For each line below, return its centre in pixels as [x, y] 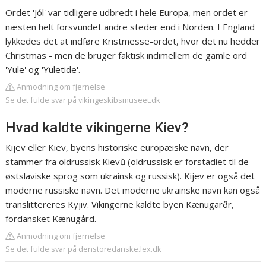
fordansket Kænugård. [51, 219]
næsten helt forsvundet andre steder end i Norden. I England [130, 27]
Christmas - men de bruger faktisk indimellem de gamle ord [126, 56]
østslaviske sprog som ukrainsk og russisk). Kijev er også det [130, 176]
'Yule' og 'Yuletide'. [43, 70]
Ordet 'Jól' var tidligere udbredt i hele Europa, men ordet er [127, 13]
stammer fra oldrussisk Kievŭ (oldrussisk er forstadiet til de [127, 162]
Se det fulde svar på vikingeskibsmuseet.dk [83, 100]
